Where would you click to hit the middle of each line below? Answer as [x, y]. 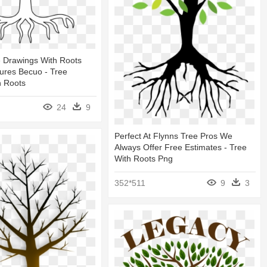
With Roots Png [144, 159]
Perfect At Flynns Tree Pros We [173, 136]
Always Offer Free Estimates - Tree [181, 148]
